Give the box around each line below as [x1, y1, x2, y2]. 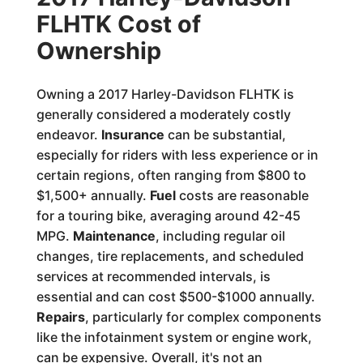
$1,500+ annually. [36, 187, 150, 203]
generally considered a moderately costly [36, 106, 291, 122]
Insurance [100, 126, 164, 143]
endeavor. [36, 126, 101, 143]
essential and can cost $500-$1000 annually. [36, 288, 315, 305]
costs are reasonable [175, 187, 309, 203]
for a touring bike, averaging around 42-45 [36, 207, 301, 224]
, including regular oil [155, 228, 285, 244]
